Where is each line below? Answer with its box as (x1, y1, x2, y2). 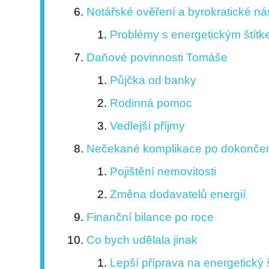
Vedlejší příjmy (109, 119, 185, 133)
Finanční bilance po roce (86, 211, 214, 224)
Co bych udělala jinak (86, 234, 198, 247)
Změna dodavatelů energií (109, 188, 246, 201)
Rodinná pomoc (109, 97, 192, 110)
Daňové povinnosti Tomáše (86, 51, 228, 64)
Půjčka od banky (109, 74, 196, 87)
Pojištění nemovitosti (109, 165, 216, 178)
